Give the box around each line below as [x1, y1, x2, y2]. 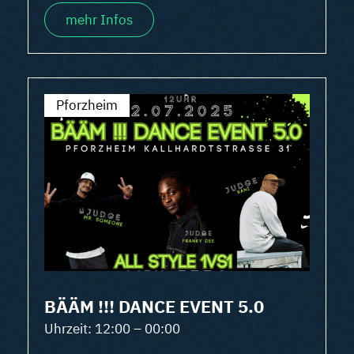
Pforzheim [56, 96, 118, 114]
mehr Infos [66, 11, 133, 28]
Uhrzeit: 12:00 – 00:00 [44, 320, 180, 337]
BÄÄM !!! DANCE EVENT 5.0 [44, 295, 264, 318]
